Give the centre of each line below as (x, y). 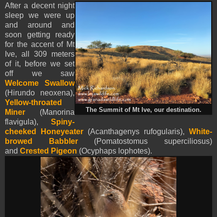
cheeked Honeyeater (44, 132)
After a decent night (40, 6)
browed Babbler (41, 141)
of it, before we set (40, 64)
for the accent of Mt (40, 45)
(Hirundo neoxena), (40, 93)
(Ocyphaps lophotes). (115, 151)
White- (201, 132)
